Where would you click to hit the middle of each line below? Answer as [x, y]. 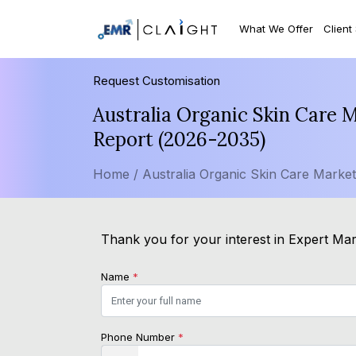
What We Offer [277, 28]
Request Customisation [157, 81]
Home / [116, 174]
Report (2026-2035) [179, 140]
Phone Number [139, 337]
